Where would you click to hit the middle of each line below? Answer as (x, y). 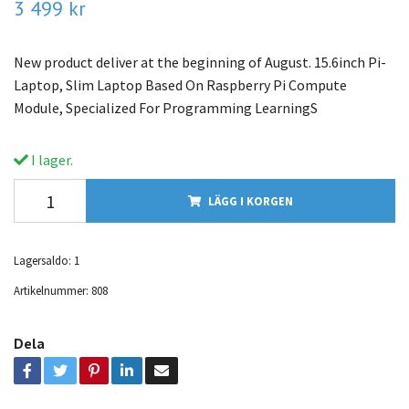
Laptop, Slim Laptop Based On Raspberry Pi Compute (180, 85)
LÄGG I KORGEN (251, 201)
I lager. (51, 160)
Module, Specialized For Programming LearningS (166, 108)
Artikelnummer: (51, 291)
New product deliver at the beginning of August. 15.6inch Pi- (200, 63)
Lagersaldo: (42, 261)
